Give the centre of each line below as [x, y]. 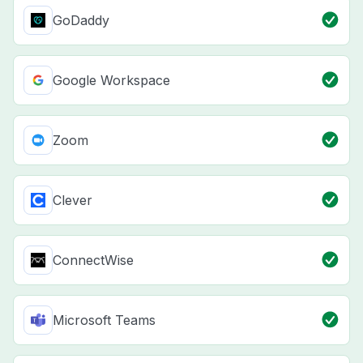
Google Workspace [111, 81]
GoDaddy [81, 21]
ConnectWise [93, 261]
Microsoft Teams [104, 320]
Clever [73, 201]
